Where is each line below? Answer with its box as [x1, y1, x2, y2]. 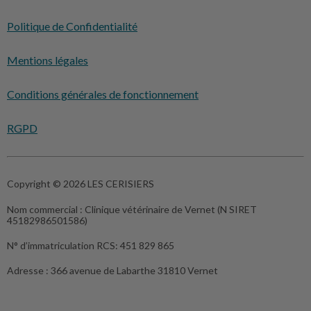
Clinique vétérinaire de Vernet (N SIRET [85, 204, 257, 215]
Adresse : [7, 265, 51, 276]
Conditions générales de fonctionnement [7, 88, 199, 101]
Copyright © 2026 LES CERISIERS [7, 178, 154, 190]
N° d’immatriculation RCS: [7, 240, 120, 251]
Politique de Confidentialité [7, 20, 137, 33]
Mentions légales [7, 54, 88, 67]
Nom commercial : [7, 204, 85, 215]
